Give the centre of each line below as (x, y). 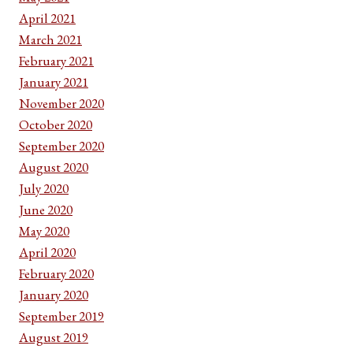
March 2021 (50, 40)
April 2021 (47, 19)
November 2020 (61, 104)
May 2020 (44, 231)
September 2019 (61, 316)
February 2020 (56, 274)
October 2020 (56, 125)
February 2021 (56, 61)
